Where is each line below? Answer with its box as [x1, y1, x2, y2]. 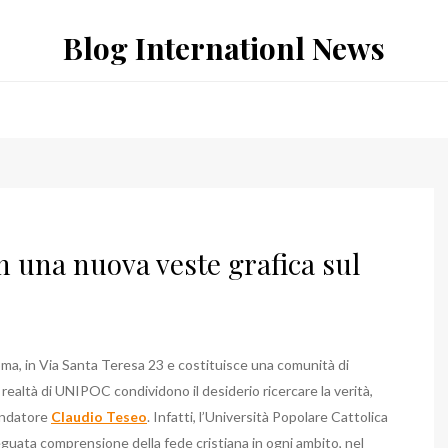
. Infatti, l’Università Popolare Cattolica [147, 408, 388, 425]
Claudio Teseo [51, 408, 147, 425]
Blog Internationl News [63, 28, 385, 68]
